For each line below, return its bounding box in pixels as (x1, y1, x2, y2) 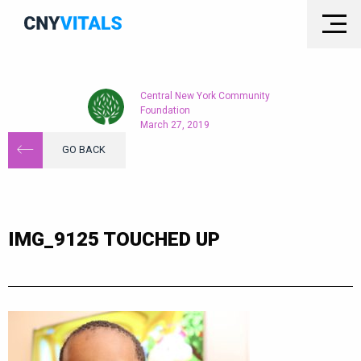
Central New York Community (140, 90, 270, 102)
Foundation (140, 105, 190, 116)
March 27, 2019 (140, 119, 210, 131)
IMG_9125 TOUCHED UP (8, 227, 220, 251)
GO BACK (61, 143, 106, 156)
